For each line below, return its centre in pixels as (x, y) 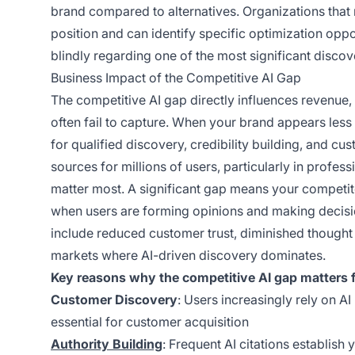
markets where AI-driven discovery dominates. (188, 255)
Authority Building (107, 344)
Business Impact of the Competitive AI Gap (176, 77)
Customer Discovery (114, 299)
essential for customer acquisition (150, 321)
